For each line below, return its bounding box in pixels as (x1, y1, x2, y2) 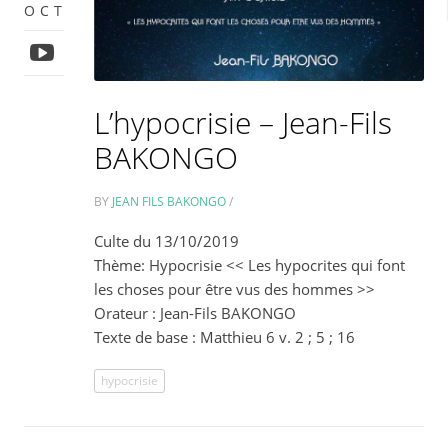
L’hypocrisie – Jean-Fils (94, 102, 393, 144)
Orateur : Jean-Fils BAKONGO (94, 303, 297, 324)
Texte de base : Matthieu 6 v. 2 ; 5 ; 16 (94, 327, 356, 348)
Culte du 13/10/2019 (94, 231, 240, 252)
